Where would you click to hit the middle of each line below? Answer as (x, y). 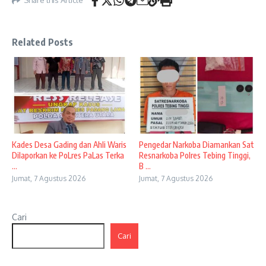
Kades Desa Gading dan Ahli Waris (69, 145)
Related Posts (43, 42)
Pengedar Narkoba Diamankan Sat (197, 145)
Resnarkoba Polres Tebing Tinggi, (195, 156)
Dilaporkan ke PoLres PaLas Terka (68, 156)
